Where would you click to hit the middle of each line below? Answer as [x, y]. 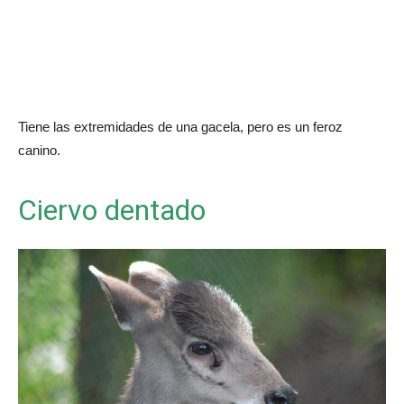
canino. [39, 151]
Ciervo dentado [112, 211]
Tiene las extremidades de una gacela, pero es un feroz [180, 127]
